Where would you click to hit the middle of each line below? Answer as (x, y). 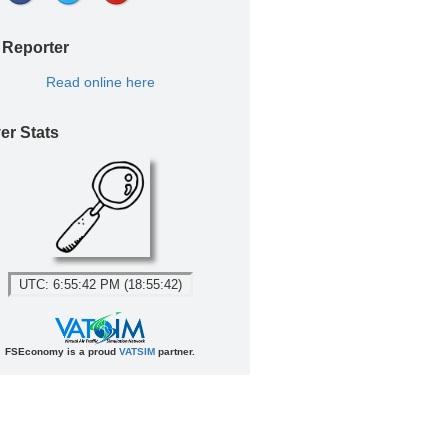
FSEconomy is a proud (62, 351)
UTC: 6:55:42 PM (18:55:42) (100, 284)
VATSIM (137, 351)
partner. (175, 351)
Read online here (100, 82)
